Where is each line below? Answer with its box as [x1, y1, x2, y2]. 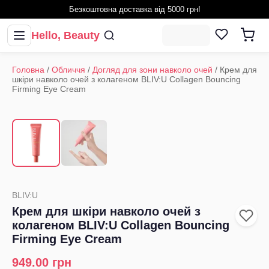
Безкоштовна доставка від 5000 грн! [68, 5, 201, 14]
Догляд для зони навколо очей [92, 65, 213, 74]
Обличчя [52, 65, 85, 74]
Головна [12, 65, 44, 74]
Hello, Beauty [31, 29, 100, 41]
